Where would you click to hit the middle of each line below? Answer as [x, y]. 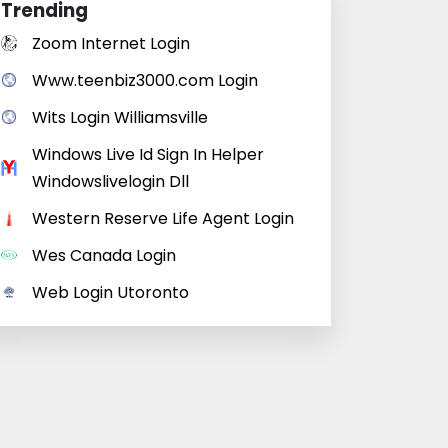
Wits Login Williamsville [120, 117]
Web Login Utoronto [110, 292]
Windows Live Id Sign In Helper [148, 154]
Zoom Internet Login [111, 43]
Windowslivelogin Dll [110, 181]
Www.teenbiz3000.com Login [145, 80]
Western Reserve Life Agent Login [163, 218]
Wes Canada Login [104, 255]
